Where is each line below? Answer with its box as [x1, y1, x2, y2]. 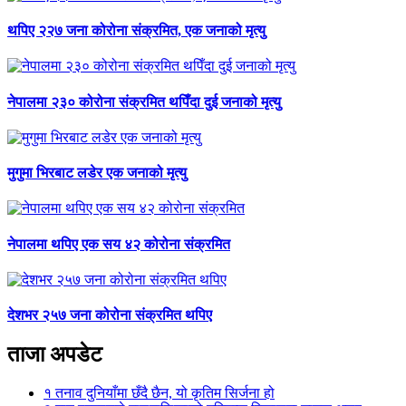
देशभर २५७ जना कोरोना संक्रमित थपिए [7, 307, 212, 324]
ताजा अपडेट [7, 343, 102, 367]
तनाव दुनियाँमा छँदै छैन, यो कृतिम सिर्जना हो [52, 385, 275, 401]
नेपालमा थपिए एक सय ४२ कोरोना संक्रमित [7, 236, 230, 252]
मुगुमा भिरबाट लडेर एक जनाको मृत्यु [7, 165, 187, 181]
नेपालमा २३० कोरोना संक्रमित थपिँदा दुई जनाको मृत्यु [7, 93, 281, 110]
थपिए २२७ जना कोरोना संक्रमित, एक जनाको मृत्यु [7, 23, 266, 39]
